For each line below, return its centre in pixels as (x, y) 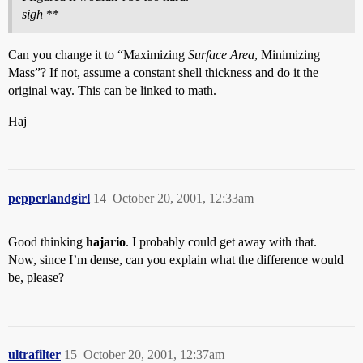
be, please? (36, 278)
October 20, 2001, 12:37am (154, 354)
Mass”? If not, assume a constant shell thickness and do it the (163, 73)
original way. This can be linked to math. (112, 90)
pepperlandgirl (49, 198)
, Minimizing (287, 55)
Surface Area (221, 55)
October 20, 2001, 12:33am (183, 198)
